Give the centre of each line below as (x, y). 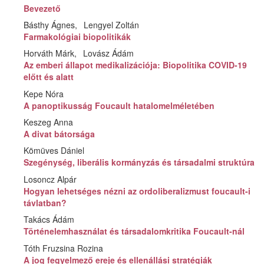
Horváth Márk (49, 53)
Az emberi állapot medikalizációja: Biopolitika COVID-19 (136, 65)
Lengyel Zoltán (112, 24)
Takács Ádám (49, 220)
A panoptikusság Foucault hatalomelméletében (119, 105)
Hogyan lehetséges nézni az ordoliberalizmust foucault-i (137, 191)
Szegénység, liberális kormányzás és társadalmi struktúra (139, 162)
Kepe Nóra (44, 93)
